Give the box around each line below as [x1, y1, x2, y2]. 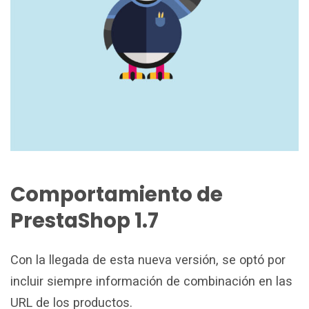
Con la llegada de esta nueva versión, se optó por [10, 252, 286, 267]
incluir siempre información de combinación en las [10, 273, 292, 288]
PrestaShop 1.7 [10, 206, 159, 235]
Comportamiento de [10, 179, 223, 208]
